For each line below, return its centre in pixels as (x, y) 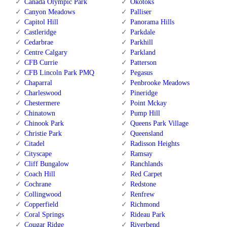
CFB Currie (41, 62)
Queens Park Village (159, 123)
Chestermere (42, 103)
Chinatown (40, 113)
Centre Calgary (46, 52)
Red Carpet (146, 174)
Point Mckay (148, 103)
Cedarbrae (39, 42)
